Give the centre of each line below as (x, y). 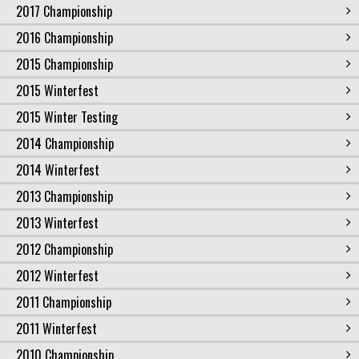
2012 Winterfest (57, 276)
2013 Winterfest (57, 223)
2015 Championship (65, 65)
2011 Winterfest (56, 329)
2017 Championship (64, 12)
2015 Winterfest (57, 91)
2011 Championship (64, 303)
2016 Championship (65, 38)
